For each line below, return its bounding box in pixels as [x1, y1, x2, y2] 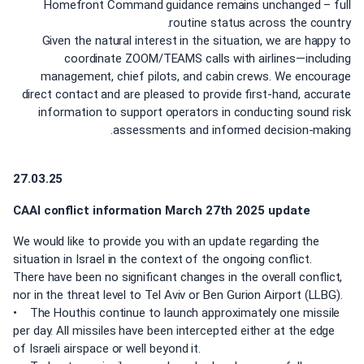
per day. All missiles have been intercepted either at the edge [13, 323, 336, 339]
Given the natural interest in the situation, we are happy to [41, 32, 351, 48]
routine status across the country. [169, 15, 351, 30]
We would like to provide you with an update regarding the [13, 234, 319, 249]
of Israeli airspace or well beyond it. [13, 341, 201, 357]
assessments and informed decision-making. [113, 122, 351, 137]
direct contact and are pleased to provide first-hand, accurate [21, 86, 351, 102]
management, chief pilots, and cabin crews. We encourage [41, 68, 351, 84]
